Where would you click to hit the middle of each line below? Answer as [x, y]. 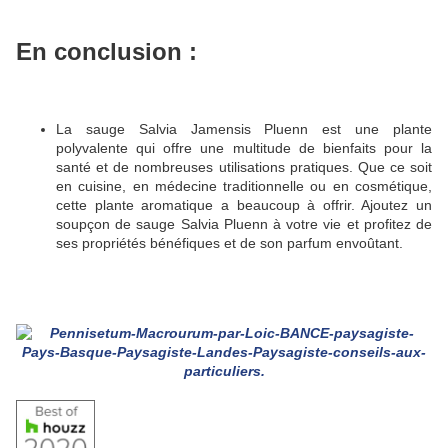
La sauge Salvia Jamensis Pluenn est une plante [244, 128]
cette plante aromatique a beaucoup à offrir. [209, 204]
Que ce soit [394, 166]
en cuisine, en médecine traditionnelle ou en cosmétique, [244, 185]
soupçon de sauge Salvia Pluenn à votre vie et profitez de [244, 223]
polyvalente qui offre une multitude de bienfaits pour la [244, 147]
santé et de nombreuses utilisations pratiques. [207, 166]
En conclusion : [106, 52]
